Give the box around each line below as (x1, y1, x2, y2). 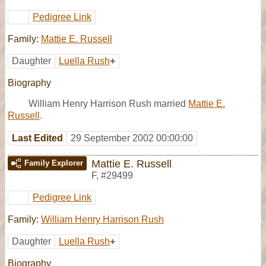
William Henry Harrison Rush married (28, 98, 188, 109)
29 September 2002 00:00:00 (71, 132, 193, 143)
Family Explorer (24, 158, 83, 167)
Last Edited (12, 132, 63, 143)
